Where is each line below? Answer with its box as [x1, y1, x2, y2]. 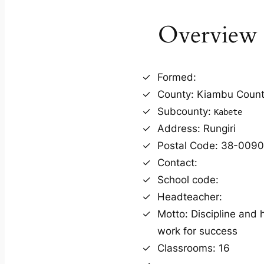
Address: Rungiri [157, 122, 236, 134]
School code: [157, 173, 219, 186]
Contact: [157, 156, 197, 169]
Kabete [214, 107, 242, 117]
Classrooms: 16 [157, 242, 230, 254]
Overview [158, 18, 258, 51]
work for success [157, 225, 237, 237]
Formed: [157, 71, 196, 83]
